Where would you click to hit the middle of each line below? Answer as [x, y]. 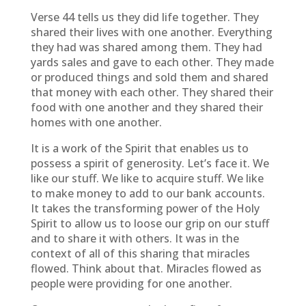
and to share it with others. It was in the [135, 238]
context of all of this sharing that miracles [140, 253]
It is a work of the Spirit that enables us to [139, 148]
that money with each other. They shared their [152, 92]
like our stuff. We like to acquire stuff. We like [147, 178]
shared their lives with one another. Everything [151, 32]
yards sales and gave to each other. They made [152, 62]
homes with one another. [96, 122]
